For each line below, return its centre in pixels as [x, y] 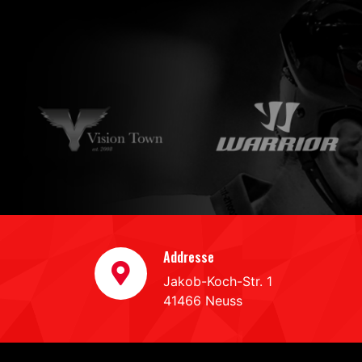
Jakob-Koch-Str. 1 [218, 281]
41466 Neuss [203, 301]
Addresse [189, 257]
